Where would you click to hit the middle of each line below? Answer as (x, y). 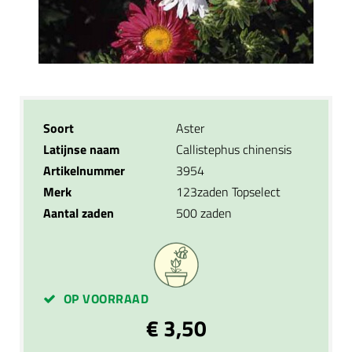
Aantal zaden (79, 213)
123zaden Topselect (228, 192)
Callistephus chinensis (234, 149)
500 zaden (204, 213)
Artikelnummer (84, 170)
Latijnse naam (81, 149)
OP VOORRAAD (104, 299)
